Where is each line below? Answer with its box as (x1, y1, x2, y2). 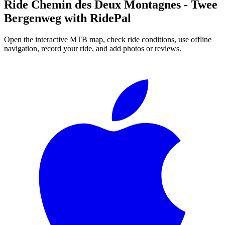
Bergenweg (4, 11, 61, 25)
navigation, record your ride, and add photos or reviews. (4, 44, 181, 53)
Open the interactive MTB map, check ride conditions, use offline (4, 35, 211, 44)
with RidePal (61, 11, 131, 25)
